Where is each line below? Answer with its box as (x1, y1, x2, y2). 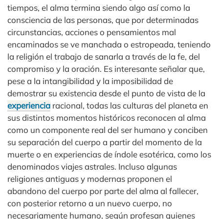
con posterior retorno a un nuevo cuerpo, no (7, 198, 172, 208)
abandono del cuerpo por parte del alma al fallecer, (7, 186, 198, 196)
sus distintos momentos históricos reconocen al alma (7, 112, 206, 123)
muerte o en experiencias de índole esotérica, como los (7, 149, 211, 159)
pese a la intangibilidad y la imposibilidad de (7, 76, 173, 86)
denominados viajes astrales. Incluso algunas (7, 161, 177, 172)
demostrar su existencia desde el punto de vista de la (7, 88, 205, 98)
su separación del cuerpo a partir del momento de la (7, 137, 202, 147)
